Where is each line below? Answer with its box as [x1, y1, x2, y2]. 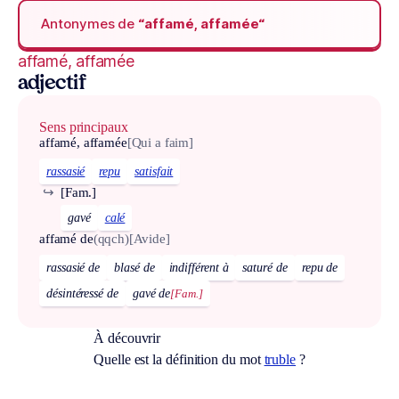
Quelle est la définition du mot [94, 351, 265, 367]
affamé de [39, 232, 94, 247]
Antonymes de [41, 14, 139, 32]
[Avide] [128, 232, 170, 247]
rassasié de [46, 260, 101, 274]
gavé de [132, 286, 171, 300]
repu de [301, 260, 338, 274]
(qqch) [93, 232, 129, 247]
